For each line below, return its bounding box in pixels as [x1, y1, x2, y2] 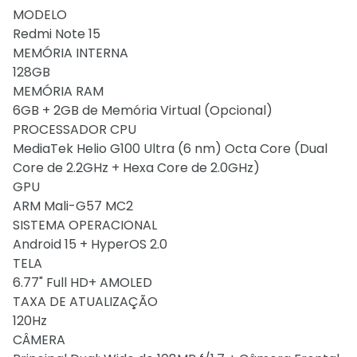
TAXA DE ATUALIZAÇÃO [13, 292, 158, 311]
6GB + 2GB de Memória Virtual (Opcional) [13, 101, 273, 120]
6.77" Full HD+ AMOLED [13, 273, 152, 292]
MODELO [13, 6, 67, 24]
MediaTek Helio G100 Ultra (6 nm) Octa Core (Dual [13, 139, 328, 158]
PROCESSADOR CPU [13, 120, 136, 139]
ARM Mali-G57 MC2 [13, 197, 133, 215]
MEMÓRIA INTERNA [13, 44, 128, 62]
